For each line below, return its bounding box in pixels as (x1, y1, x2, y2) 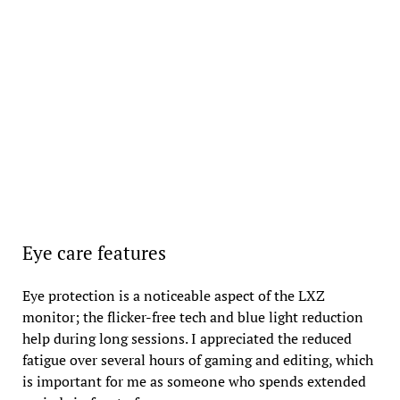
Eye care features (21, 239, 166, 265)
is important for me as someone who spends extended (21, 371, 366, 391)
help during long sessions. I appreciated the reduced (21, 328, 352, 348)
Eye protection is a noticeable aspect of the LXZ (21, 285, 325, 305)
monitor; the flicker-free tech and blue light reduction (21, 306, 363, 327)
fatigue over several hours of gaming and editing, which (21, 349, 373, 370)
